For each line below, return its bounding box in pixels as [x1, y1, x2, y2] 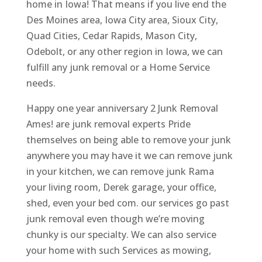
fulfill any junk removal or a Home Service [26, 60, 210, 74]
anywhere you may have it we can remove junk [26, 149, 233, 162]
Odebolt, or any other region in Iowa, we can [26, 44, 223, 58]
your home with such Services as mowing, [26, 243, 211, 257]
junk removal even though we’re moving [26, 212, 205, 225]
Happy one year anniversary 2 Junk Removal [26, 101, 218, 115]
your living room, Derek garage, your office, [26, 180, 216, 194]
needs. [26, 76, 56, 89]
